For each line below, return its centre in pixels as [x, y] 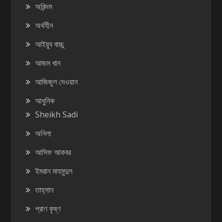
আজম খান [48, 63]
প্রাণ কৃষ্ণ [48, 208]
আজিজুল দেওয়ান [57, 82]
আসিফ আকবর [53, 152]
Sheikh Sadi [57, 114]
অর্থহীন [44, 25]
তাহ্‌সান [45, 190]
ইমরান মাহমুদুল [54, 171]
